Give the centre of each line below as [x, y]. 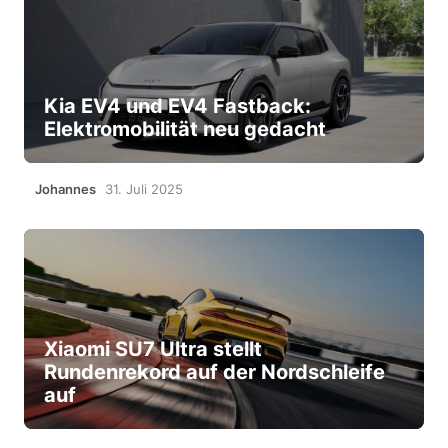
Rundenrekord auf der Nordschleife [214, 371]
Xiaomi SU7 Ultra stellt [152, 348]
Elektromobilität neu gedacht [184, 128]
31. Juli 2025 [143, 188]
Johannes [65, 188]
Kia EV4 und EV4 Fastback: [177, 105]
